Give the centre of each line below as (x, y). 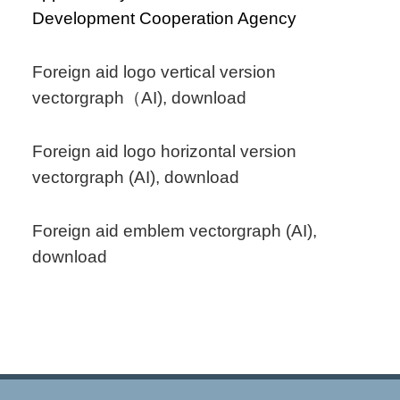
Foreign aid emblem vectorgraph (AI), (175, 231)
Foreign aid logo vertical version (154, 72)
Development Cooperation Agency (165, 19)
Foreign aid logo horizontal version (165, 152)
